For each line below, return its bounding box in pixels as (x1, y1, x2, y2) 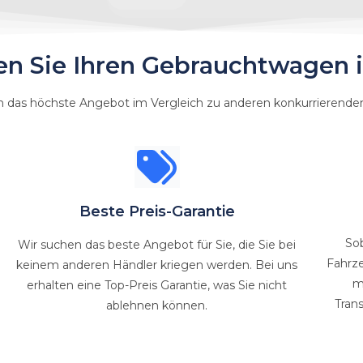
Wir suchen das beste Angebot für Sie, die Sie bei (18, 237, 297, 252)
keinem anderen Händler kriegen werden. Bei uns (16, 258, 298, 272)
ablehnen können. (106, 298, 208, 313)
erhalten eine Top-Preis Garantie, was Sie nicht (27, 278, 288, 293)
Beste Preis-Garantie (79, 203, 235, 220)
